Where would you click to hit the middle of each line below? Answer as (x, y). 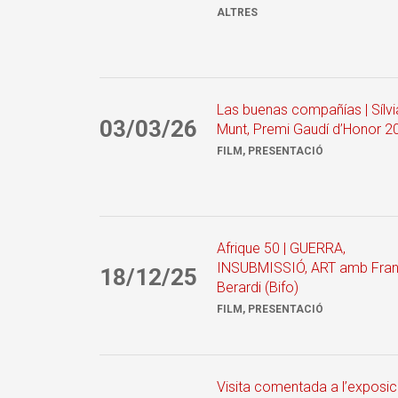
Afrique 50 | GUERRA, (281, 248)
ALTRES (237, 12)
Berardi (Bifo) (258, 287)
